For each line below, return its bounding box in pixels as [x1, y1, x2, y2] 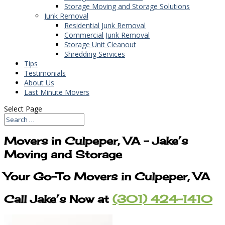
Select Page [4, 103, 42, 114]
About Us [24, 77, 54, 87]
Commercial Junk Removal [64, 30, 150, 40]
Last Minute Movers [24, 87, 89, 97]
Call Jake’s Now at [4, 192, 113, 205]
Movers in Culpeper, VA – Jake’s [4, 134, 188, 148]
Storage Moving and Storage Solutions [64, 1, 190, 11]
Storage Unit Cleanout [64, 39, 136, 49]
